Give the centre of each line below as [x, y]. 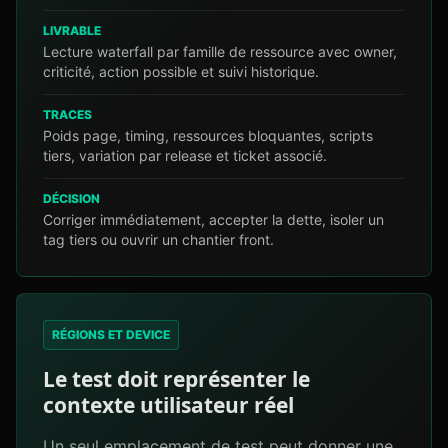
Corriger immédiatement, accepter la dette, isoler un [213, 219]
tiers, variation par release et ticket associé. [185, 155]
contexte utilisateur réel [168, 405]
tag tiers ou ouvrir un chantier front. [158, 239]
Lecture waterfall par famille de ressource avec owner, [220, 51]
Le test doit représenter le [176, 379]
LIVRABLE [72, 30]
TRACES [67, 114]
